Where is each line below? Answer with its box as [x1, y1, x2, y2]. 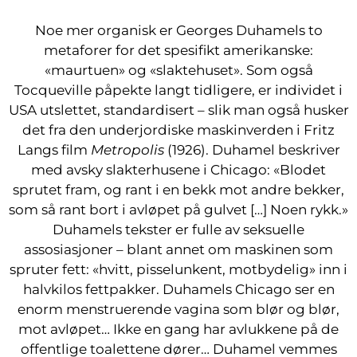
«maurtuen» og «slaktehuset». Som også [44, 62, 313, 78]
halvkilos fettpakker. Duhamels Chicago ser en [22, 281, 335, 297]
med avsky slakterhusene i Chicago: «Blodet [31, 162, 326, 178]
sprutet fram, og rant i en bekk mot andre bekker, [13, 182, 344, 198]
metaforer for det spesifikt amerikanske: [44, 42, 313, 58]
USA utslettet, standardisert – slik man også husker [8, 102, 349, 118]
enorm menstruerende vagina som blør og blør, [18, 301, 339, 317]
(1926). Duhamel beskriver [163, 142, 340, 158]
